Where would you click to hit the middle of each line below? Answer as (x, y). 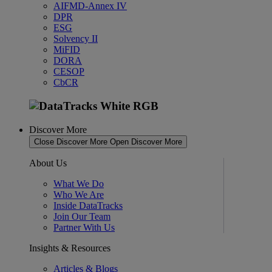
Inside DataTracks (88, 205)
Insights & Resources (70, 248)
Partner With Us (84, 227)
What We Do (79, 183)
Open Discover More (146, 141)
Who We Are (79, 194)
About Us (48, 163)
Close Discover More (71, 141)
